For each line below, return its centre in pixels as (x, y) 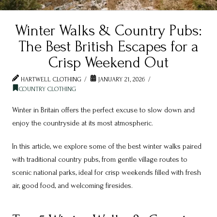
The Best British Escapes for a (108, 46)
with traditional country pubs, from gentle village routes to (100, 159)
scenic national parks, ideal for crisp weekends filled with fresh (107, 172)
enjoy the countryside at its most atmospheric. (84, 123)
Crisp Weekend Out (108, 62)
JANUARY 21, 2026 (121, 79)
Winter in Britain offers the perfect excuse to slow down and (103, 110)
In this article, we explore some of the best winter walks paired (107, 146)
